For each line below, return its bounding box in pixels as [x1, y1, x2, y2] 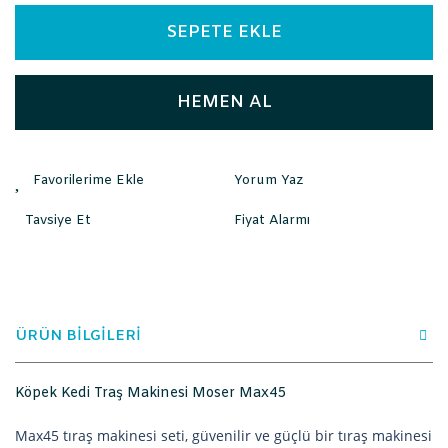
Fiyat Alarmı [234, 211, 310, 229]
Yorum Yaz [234, 171, 303, 189]
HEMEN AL [176, 91, 272, 114]
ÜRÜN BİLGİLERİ [15, 326, 141, 346]
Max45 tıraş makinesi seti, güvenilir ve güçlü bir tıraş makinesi [15, 426, 432, 445]
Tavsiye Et [25, 211, 91, 229]
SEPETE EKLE [166, 21, 282, 44]
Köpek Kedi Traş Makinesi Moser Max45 [15, 384, 287, 403]
